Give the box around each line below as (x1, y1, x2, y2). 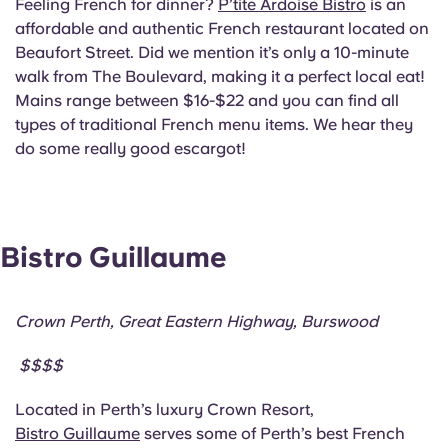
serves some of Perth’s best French (140, 424, 405, 444)
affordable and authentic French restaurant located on (15, 18, 429, 38)
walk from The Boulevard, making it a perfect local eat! (15, 66, 425, 86)
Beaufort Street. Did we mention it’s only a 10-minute (15, 42, 409, 62)
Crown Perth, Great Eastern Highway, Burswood (15, 312, 378, 332)
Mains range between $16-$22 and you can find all (15, 90, 399, 110)
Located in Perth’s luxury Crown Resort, (15, 400, 318, 420)
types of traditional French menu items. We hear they (15, 114, 413, 134)
